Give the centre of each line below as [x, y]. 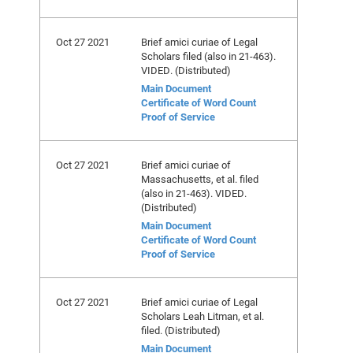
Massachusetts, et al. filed [200, 179]
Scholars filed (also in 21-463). [208, 56]
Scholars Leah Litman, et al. [203, 316]
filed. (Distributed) [181, 330]
